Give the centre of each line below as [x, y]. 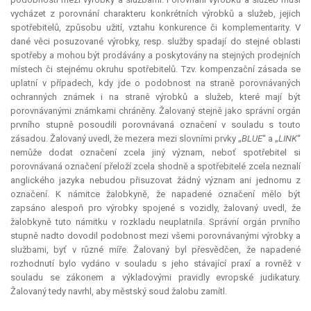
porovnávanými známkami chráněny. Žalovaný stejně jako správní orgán [155, 111]
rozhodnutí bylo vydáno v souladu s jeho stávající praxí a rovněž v [155, 264]
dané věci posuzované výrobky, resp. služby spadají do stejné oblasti [155, 42]
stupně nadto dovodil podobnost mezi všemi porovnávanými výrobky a [155, 236]
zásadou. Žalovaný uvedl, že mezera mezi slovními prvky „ [126, 139]
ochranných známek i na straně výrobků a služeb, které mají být [155, 97]
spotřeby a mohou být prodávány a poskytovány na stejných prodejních [155, 56]
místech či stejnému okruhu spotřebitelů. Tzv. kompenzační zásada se [155, 69]
